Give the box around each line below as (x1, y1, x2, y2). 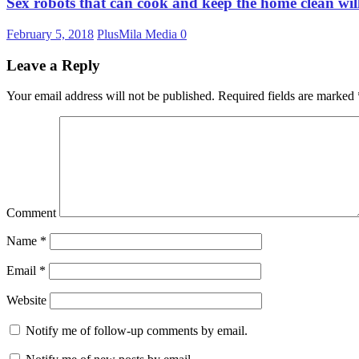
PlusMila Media (97, 26, 180, 41)
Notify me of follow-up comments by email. (26, 324, 248, 338)
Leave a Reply (6, 56, 100, 74)
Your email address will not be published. (6, 89, 215, 103)
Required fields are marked (215, 89, 357, 103)
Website (6, 293, 46, 308)
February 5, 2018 (6, 26, 94, 41)
